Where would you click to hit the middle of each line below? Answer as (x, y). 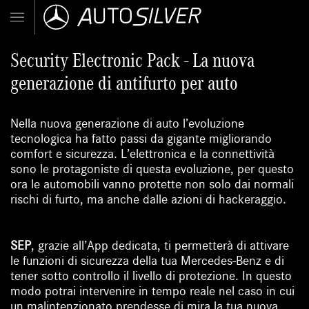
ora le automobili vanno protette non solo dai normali (152, 185)
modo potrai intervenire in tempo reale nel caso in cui (153, 291)
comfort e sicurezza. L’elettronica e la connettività (143, 154)
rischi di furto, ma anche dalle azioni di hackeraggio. (149, 200)
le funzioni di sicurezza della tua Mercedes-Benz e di (148, 261)
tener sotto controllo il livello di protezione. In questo (151, 276)
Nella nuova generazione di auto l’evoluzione (128, 124)
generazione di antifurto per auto (124, 83)
